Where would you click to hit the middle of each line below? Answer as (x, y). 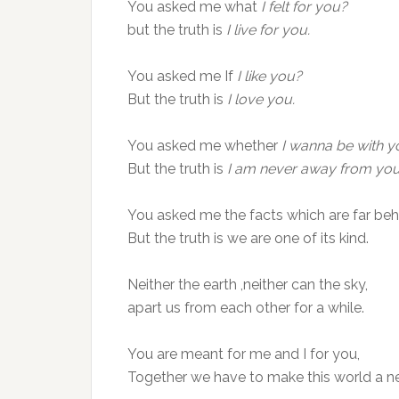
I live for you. (268, 30)
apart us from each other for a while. (246, 308)
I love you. (259, 99)
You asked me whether (204, 146)
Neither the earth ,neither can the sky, (248, 285)
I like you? (268, 76)
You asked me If (180, 76)
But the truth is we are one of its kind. (248, 238)
